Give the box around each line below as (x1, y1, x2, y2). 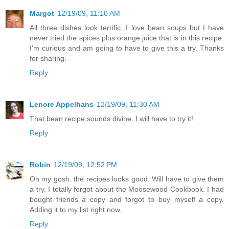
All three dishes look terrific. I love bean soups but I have (30, 24, 224, 32)
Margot (30, 9, 54, 18)
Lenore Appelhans (30, 100, 94, 109)
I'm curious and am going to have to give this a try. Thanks (30, 44, 224, 53)
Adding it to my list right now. (30, 205, 122, 214)
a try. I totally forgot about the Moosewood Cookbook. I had (30, 185, 224, 194)
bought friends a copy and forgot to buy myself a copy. (30, 195, 224, 204)
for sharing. (30, 54, 66, 63)
